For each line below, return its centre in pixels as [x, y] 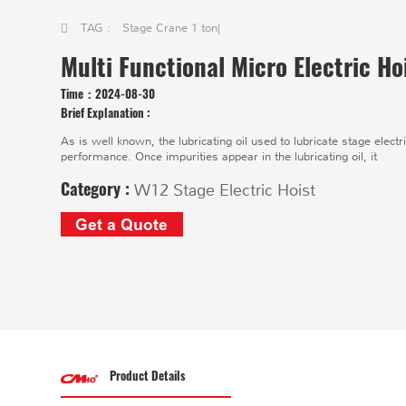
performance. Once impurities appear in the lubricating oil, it [219, 157]
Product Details [147, 376]
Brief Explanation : [106, 112]
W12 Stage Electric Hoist [225, 190]
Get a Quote [122, 224]
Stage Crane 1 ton [170, 28]
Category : [98, 188]
